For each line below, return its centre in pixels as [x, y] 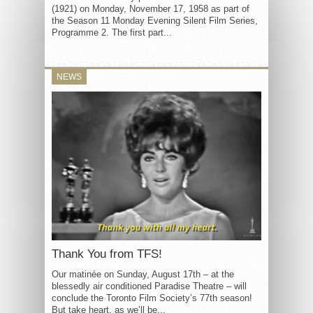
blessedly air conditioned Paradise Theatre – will [149, 286]
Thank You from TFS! [107, 254]
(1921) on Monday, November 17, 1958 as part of [151, 9]
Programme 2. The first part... [112, 32]
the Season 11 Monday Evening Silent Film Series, [155, 21]
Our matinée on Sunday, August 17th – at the [143, 274]
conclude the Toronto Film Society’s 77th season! [152, 298]
